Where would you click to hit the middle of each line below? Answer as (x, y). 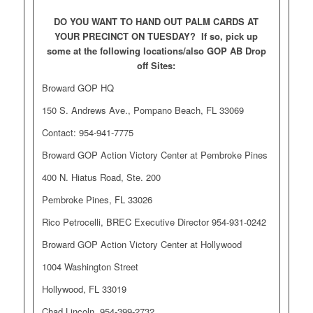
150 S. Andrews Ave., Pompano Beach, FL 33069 (143, 110)
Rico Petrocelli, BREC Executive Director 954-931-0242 (154, 222)
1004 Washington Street (90, 267)
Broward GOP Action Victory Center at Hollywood (141, 245)
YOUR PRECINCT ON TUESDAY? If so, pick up (156, 36)
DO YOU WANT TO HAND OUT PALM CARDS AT (156, 21)
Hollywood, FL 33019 (84, 289)
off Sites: (156, 65)
